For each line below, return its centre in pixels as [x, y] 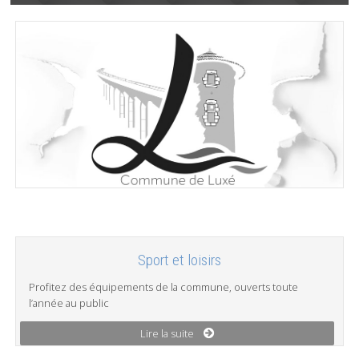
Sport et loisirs [179, 260]
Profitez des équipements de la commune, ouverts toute [164, 286]
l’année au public [69, 303]
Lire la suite [167, 333]
